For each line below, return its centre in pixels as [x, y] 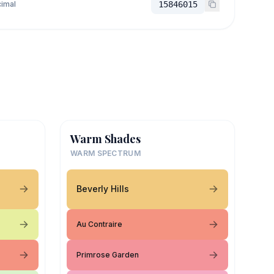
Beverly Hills [103, 189]
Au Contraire [99, 224]
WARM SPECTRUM [106, 153]
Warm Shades [106, 139]
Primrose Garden [108, 254]
